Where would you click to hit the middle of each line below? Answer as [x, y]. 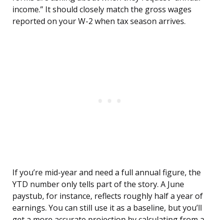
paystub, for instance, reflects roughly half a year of [108, 196]
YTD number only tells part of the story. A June [98, 184]
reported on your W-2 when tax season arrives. [99, 21]
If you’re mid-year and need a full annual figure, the [107, 173]
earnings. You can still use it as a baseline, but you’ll [107, 208]
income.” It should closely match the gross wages [102, 10]
